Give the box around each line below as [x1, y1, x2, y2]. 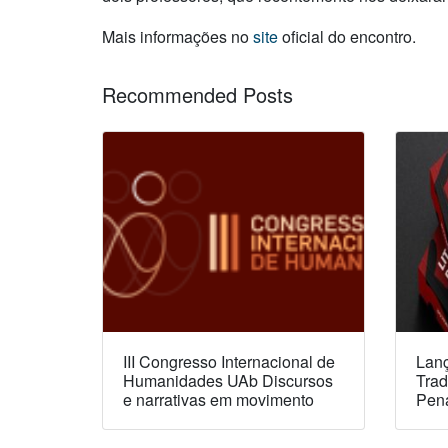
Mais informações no [102, 24, 253, 48]
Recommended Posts [102, 80, 293, 109]
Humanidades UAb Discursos [123, 369, 333, 392]
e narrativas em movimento [123, 388, 314, 411]
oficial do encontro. [278, 24, 416, 48]
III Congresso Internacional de [123, 350, 335, 373]
